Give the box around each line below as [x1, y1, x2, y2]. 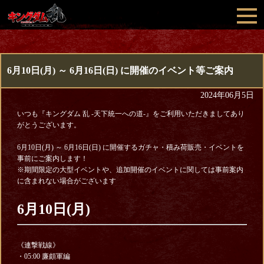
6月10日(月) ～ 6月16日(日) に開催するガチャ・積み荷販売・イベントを [16, 143, 244, 151]
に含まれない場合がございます [16, 177, 116, 185]
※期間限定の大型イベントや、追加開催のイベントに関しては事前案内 [16, 166, 243, 174]
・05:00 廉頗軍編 [16, 252, 70, 260]
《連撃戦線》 [16, 241, 60, 249]
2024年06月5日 [200, 91, 254, 100]
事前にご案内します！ [16, 154, 88, 163]
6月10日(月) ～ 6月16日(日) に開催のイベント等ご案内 [7, 65, 233, 75]
